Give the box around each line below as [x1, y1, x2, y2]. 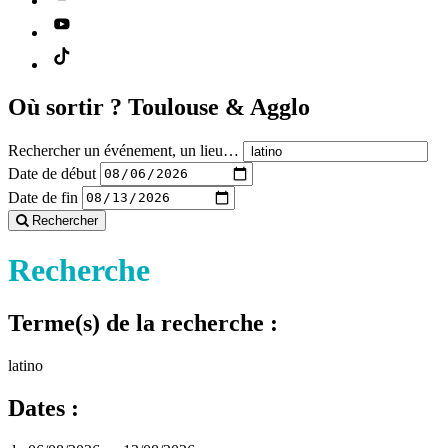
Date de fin [8, 188, 78, 206]
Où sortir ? [8, 93, 128, 120]
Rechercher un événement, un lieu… [8, 141, 239, 159]
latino [8, 357, 43, 375]
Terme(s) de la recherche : [8, 310, 278, 337]
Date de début [8, 164, 96, 182]
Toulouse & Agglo [128, 93, 310, 120]
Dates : [8, 395, 79, 422]
